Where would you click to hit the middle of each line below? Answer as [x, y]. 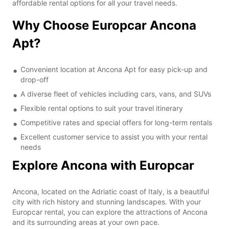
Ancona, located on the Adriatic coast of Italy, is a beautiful [111, 191]
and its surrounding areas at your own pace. [86, 222]
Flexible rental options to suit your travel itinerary [102, 108]
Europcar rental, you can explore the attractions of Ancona [110, 212]
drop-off [35, 79]
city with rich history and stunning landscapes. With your [107, 201]
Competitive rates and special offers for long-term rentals [116, 122]
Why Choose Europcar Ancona [104, 25]
